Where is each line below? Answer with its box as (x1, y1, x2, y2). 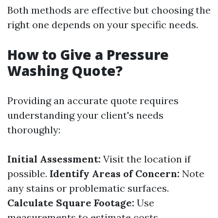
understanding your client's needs (7, 109, 163, 121)
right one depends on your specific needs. (7, 18, 198, 31)
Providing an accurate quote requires (7, 94, 179, 107)
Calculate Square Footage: (7, 197, 134, 209)
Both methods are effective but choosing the (7, 4, 211, 16)
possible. (7, 167, 50, 180)
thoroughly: (7, 124, 60, 136)
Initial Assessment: (7, 153, 101, 165)
